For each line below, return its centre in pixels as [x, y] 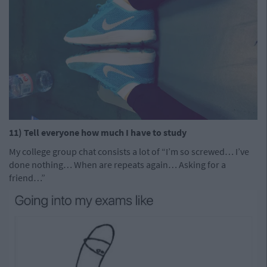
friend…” [27, 177]
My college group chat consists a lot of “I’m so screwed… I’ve [129, 151]
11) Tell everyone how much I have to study [98, 132]
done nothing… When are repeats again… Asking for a [117, 164]
